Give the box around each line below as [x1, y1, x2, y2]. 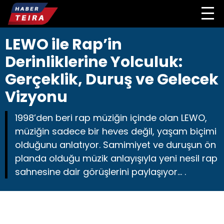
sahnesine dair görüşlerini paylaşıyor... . [15, 165, 186, 178]
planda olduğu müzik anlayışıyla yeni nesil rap [15, 152, 217, 164]
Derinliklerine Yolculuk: [5, 51, 182, 72]
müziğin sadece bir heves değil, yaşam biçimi [15, 125, 216, 137]
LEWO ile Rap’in [5, 34, 122, 55]
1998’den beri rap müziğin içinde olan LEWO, [15, 111, 207, 124]
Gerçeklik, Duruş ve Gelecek [5, 69, 218, 90]
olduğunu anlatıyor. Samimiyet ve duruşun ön [15, 138, 216, 151]
